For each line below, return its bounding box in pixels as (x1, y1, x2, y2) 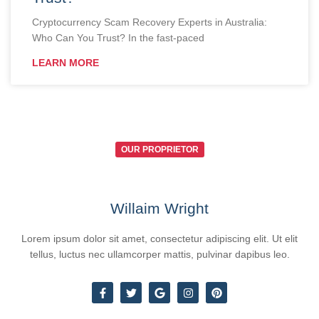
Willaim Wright (110, 200, 209, 217)
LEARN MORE (32, 57, 99, 69)
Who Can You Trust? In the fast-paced (32, 32, 204, 44)
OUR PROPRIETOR (120, 145, 199, 155)
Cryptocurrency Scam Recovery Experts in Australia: (32, 16, 267, 28)
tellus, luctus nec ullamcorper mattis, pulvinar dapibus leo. (29, 249, 290, 261)
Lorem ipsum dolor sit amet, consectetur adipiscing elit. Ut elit (21, 233, 298, 245)
